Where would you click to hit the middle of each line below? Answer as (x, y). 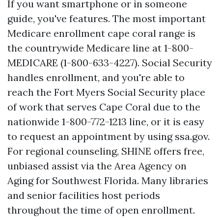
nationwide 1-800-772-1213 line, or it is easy (106, 122)
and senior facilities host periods (84, 195)
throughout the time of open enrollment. (101, 210)
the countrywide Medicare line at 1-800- (100, 48)
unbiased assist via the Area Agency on (97, 166)
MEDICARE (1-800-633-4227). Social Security (110, 63)
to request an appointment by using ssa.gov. (109, 136)
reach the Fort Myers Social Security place (106, 92)
